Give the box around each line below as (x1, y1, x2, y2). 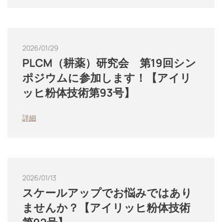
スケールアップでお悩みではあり (22, 185, 192, 200)
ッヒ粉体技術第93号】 (22, 85, 135, 100)
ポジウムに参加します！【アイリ (22, 70, 191, 85)
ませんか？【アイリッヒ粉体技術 (22, 200, 190, 215)
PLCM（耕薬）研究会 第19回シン (22, 55, 196, 70)
